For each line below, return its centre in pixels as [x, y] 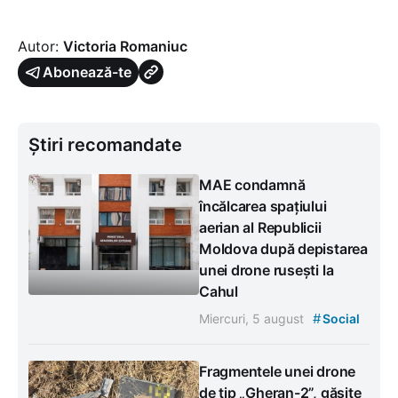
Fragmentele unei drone [278, 371]
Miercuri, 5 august [253, 318]
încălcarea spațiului [263, 206]
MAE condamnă [252, 184]
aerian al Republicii [260, 227]
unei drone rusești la [267, 270]
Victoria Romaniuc [125, 46]
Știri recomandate [105, 144]
